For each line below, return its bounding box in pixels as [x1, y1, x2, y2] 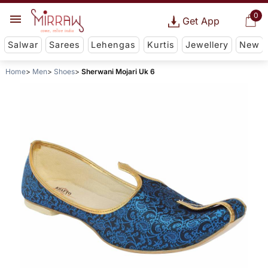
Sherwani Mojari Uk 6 [81, 67, 155, 77]
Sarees [49, 39, 81, 50]
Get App [182, 15, 220, 27]
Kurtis [147, 39, 175, 50]
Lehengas [91, 39, 136, 50]
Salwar [7, 39, 38, 50]
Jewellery [185, 39, 229, 50]
